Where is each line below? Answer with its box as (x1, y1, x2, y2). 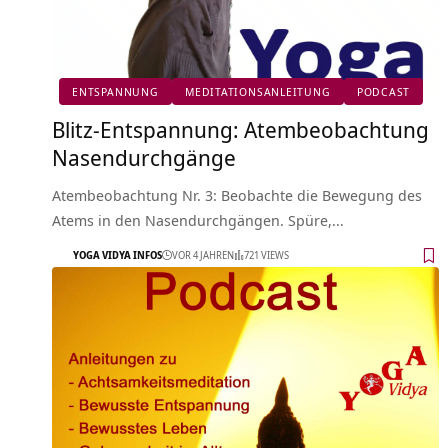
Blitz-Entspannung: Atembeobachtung (52, 113, 429, 144)
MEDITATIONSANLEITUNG (185, 84, 331, 100)
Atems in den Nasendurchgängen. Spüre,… (52, 209, 344, 230)
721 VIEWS (244, 248, 289, 263)
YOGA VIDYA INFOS (73, 248, 162, 263)
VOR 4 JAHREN (172, 248, 234, 263)
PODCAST (356, 84, 411, 100)
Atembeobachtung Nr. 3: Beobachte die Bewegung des (52, 184, 422, 205)
